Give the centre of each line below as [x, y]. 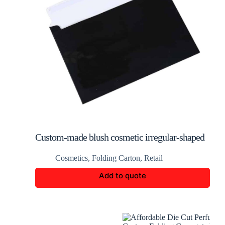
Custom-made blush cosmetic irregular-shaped [120, 137]
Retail [153, 158]
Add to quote [123, 176]
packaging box [62, 149]
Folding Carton [116, 158]
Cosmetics [72, 158]
